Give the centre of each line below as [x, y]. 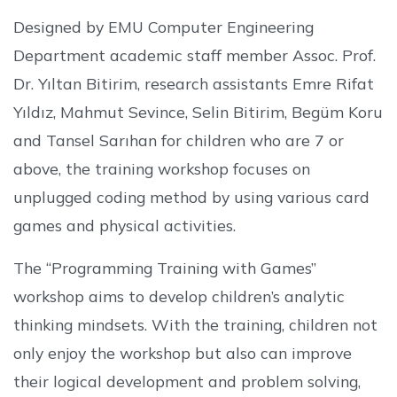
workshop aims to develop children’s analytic [179, 296]
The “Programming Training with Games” [165, 267]
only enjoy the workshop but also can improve [183, 352]
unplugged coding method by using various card [191, 196]
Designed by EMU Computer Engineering [163, 26]
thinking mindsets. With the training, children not [195, 324]
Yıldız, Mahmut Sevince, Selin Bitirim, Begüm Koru [198, 111]
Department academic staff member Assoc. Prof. [195, 54]
